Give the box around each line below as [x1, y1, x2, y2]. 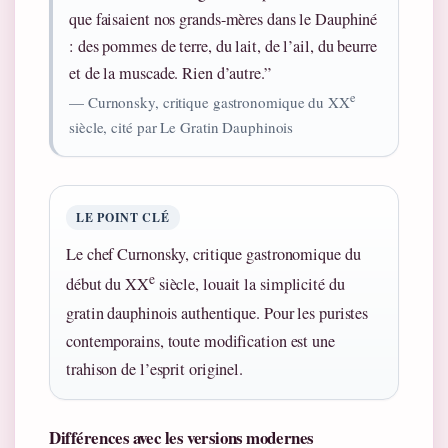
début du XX [66, 273, 149, 296]
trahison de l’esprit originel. [66, 357, 243, 380]
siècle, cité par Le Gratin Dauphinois [69, 117, 294, 138]
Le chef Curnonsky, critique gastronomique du [66, 243, 361, 266]
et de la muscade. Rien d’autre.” [69, 62, 271, 85]
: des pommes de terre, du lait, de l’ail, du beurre [69, 35, 377, 58]
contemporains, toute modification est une [66, 329, 335, 352]
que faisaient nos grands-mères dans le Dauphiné [69, 8, 378, 31]
